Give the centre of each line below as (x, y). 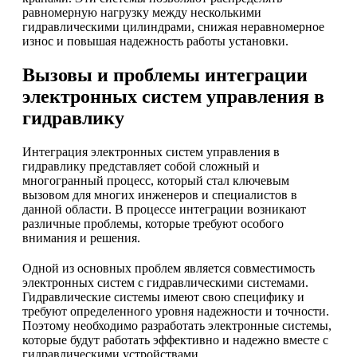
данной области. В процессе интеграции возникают (164, 209)
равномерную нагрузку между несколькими (142, 12)
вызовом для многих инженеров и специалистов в (160, 194)
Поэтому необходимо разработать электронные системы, (177, 325)
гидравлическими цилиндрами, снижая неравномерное (173, 26)
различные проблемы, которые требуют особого (153, 223)
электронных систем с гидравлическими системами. (165, 282)
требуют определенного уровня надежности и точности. (176, 311)
